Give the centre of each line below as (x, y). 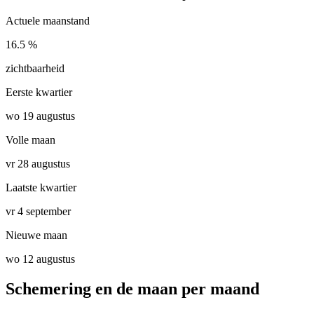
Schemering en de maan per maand (132, 289)
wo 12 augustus (40, 259)
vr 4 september (38, 212)
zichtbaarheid (35, 69)
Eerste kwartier (39, 93)
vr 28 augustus (38, 164)
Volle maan (30, 140)
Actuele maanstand (48, 21)
